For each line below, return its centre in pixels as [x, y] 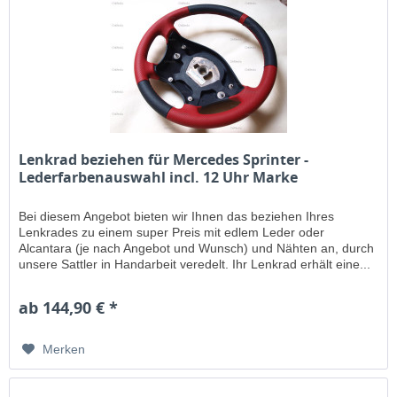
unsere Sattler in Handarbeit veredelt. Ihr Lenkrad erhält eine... [195, 265]
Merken [64, 350]
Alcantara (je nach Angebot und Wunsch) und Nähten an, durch [197, 249]
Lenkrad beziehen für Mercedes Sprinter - [164, 160]
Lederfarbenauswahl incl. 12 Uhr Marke [159, 178]
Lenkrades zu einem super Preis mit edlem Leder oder [172, 233]
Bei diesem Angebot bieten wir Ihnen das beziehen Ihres [177, 217]
